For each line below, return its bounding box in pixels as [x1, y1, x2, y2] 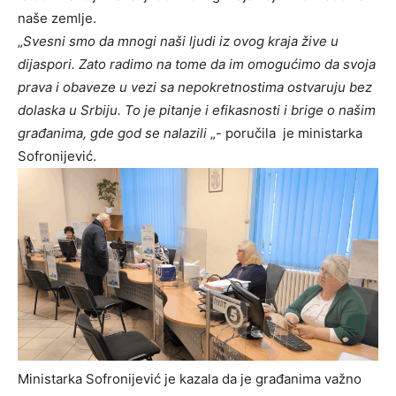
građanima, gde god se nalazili [18, 125, 207, 142]
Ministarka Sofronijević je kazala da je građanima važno [18, 369, 362, 387]
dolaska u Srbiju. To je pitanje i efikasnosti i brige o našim [18, 102, 376, 119]
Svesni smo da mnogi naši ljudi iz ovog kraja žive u [23, 33, 339, 50]
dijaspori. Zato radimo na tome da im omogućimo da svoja [18, 56, 376, 73]
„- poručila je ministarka [207, 125, 362, 142]
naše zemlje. [18, 10, 96, 27]
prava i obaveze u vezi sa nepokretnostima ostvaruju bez [18, 79, 372, 96]
